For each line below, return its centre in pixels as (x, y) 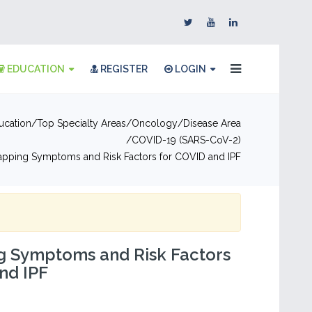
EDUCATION (35, 69)
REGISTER (123, 69)
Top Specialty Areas (81, 123)
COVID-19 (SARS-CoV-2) (186, 140)
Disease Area (212, 123)
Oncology (155, 123)
